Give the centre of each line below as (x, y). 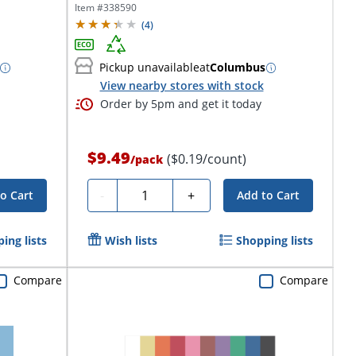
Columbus (237, 68)
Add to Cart (268, 195)
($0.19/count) (206, 159)
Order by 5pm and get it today (180, 104)
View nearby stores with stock (182, 85)
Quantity (149, 193)
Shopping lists (274, 241)
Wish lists (131, 241)
